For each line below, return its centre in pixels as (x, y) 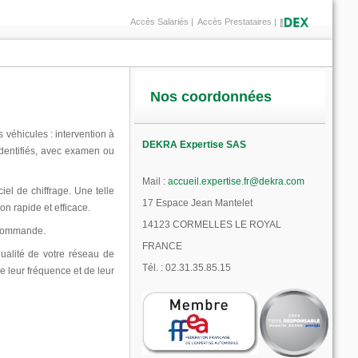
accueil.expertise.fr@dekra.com (236, 181)
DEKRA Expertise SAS (194, 145)
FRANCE (162, 246)
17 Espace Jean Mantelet (197, 203)
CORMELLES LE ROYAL (227, 225)
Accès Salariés (160, 22)
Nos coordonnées (211, 97)
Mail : (155, 181)
